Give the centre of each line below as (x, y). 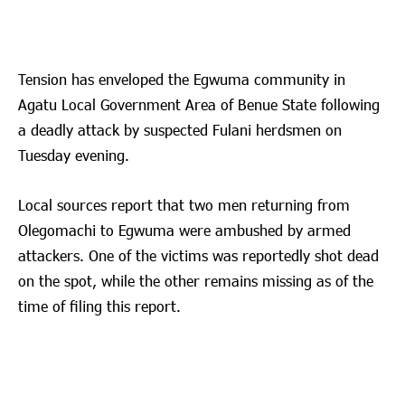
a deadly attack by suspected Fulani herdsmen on (180, 130)
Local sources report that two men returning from (184, 204)
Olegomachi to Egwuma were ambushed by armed (184, 230)
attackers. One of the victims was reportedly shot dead (198, 255)
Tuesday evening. (74, 155)
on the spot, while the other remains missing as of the (196, 280)
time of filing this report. (99, 306)
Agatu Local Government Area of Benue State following (199, 105)
